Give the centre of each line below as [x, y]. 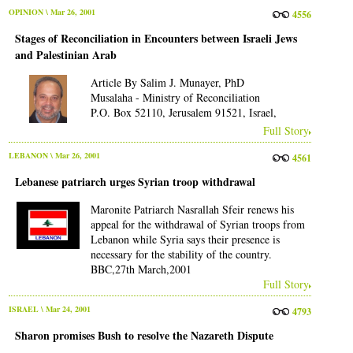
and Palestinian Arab [65, 55]
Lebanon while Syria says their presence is [185, 239]
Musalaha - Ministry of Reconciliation [175, 98]
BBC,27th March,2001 [141, 269]
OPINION [26, 12]
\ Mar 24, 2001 [65, 308]
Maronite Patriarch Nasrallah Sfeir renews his [192, 209]
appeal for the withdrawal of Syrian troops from [197, 224]
